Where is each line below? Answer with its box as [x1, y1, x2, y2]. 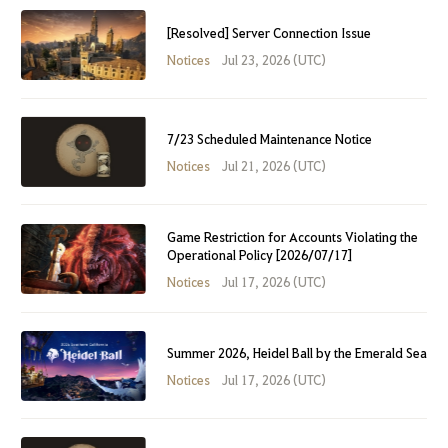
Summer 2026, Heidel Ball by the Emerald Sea [166, 344, 427, 362]
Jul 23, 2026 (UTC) [222, 50, 327, 68]
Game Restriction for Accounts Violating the [166, 228, 418, 246]
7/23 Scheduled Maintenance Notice [166, 130, 372, 148]
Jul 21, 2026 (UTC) [222, 156, 327, 174]
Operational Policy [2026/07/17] [166, 246, 352, 264]
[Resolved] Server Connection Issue [166, 23, 371, 41]
